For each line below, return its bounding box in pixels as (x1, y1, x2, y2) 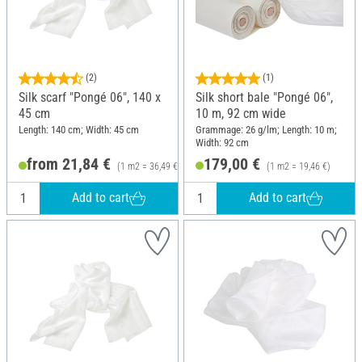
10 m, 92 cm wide (196, 106, 286, 122)
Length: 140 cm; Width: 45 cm (19, 123, 139, 136)
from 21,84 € (26, 154, 111, 174)
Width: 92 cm (196, 136, 249, 149)
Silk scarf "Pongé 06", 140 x (19, 90, 161, 106)
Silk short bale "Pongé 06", (196, 90, 333, 106)
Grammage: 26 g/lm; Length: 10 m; (196, 123, 337, 136)
